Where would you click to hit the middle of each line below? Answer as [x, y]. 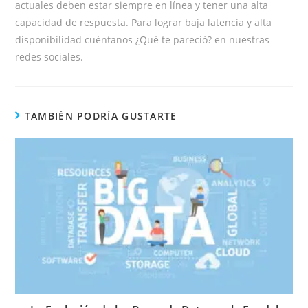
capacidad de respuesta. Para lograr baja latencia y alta [144, 22]
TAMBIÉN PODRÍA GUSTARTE [101, 115]
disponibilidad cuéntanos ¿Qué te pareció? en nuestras [143, 39]
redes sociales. [49, 56]
